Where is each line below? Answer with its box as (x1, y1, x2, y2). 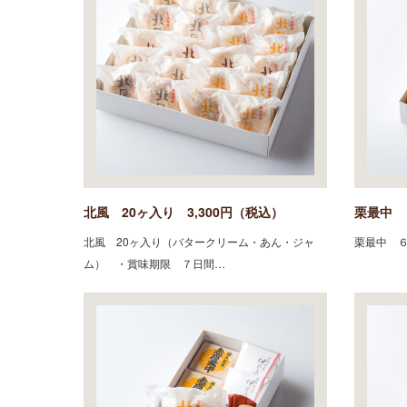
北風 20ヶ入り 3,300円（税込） (84, 202, 283, 221)
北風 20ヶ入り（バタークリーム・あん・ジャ (84, 233, 314, 249)
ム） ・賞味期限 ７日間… (84, 254, 225, 271)
